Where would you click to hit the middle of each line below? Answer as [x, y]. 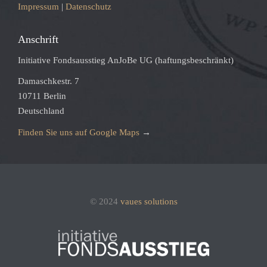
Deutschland [41, 111]
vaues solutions [149, 201]
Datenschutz [89, 6]
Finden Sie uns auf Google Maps [79, 132]
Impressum [38, 6]
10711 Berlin [42, 96]
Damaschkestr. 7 [49, 81]
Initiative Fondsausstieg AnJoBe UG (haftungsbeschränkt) [126, 60]
